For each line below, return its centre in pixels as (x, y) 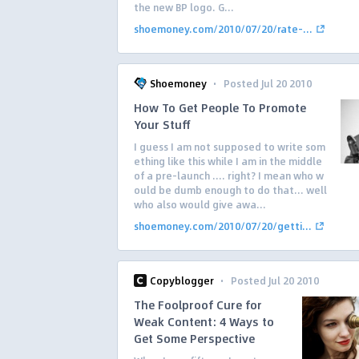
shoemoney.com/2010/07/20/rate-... (223, 29)
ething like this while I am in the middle (228, 161)
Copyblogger (182, 280)
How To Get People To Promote (220, 107)
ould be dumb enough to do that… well (230, 190)
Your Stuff (162, 124)
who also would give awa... (200, 204)
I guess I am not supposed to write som (230, 147)
